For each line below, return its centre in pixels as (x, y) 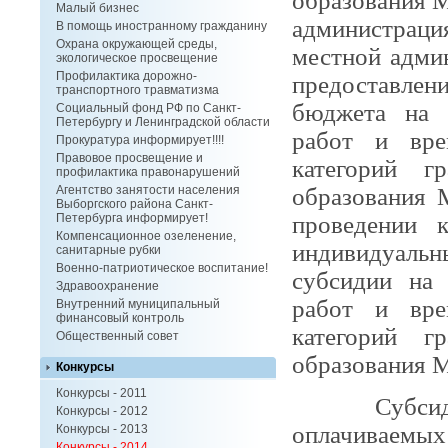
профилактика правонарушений (148, 172)
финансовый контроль (120, 318)
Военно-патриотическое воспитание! (162, 268)
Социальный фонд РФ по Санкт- (148, 108)
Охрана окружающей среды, (136, 44)
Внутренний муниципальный (138, 304)
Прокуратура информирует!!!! (140, 140)
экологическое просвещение (137, 58)
